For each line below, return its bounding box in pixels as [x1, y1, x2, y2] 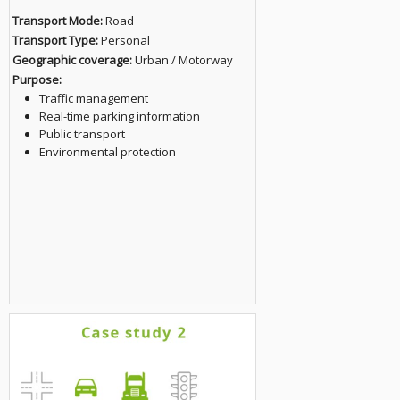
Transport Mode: [12, 12, 103, 29]
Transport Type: [12, 32, 98, 48]
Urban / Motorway [131, 52, 233, 68]
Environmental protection [38, 144, 176, 160]
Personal [97, 32, 150, 48]
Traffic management [38, 90, 148, 106]
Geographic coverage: [12, 52, 132, 68]
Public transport [38, 126, 125, 142]
